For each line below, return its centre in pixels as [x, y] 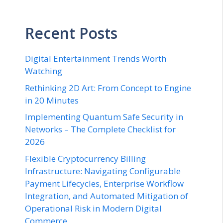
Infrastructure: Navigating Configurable [103, 171]
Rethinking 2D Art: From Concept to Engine [108, 88]
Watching [44, 71]
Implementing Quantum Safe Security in [104, 117]
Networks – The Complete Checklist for [100, 129]
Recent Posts [71, 33]
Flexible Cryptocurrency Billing [85, 158]
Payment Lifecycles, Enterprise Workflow [104, 183]
